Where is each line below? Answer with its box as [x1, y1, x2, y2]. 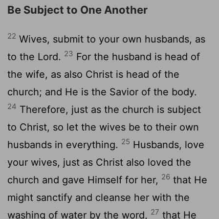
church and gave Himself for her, [7, 174, 161, 186]
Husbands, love [130, 138, 204, 151]
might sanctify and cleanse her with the [7, 191, 190, 203]
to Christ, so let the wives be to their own [7, 121, 199, 133]
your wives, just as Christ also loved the [7, 156, 191, 168]
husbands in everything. [7, 138, 121, 151]
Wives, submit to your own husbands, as [16, 33, 205, 45]
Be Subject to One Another [7, 3, 148, 16]
